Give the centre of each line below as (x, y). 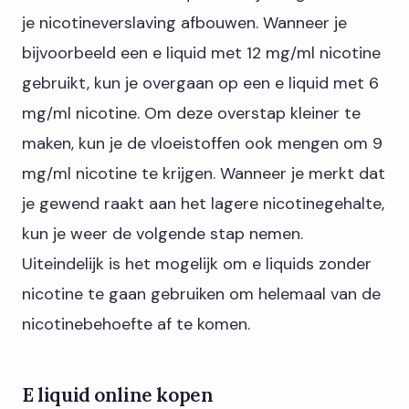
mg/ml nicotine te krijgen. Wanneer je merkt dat (204, 174)
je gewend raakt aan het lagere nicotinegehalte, (203, 204)
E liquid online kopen (118, 394)
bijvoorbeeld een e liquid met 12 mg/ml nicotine (201, 53)
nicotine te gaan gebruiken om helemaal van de (201, 294)
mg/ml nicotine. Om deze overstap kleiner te (191, 114)
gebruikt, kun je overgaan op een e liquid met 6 (200, 84)
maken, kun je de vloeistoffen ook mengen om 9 (202, 144)
